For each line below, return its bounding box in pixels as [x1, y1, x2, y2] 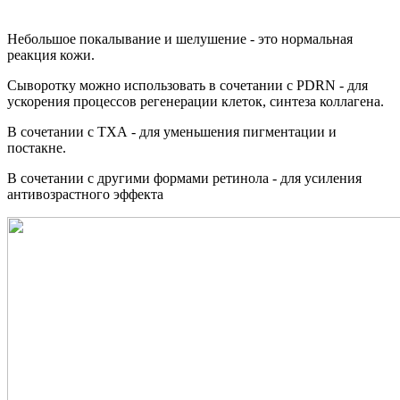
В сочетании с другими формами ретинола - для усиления [7, 171, 362, 187]
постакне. [7, 140, 66, 156]
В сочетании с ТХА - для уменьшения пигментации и [7, 124, 337, 140]
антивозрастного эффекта [7, 187, 167, 203]
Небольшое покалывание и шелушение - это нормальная [7, 31, 353, 47]
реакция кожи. [7, 47, 95, 63]
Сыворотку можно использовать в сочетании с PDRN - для [7, 78, 368, 94]
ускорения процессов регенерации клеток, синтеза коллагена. [7, 94, 384, 110]
